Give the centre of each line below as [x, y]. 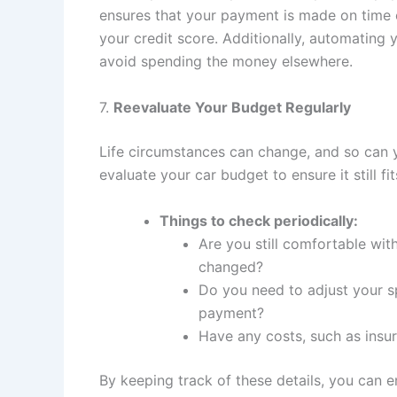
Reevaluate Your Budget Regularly [232, 108]
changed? [231, 266]
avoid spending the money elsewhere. [226, 62]
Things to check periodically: [259, 220]
